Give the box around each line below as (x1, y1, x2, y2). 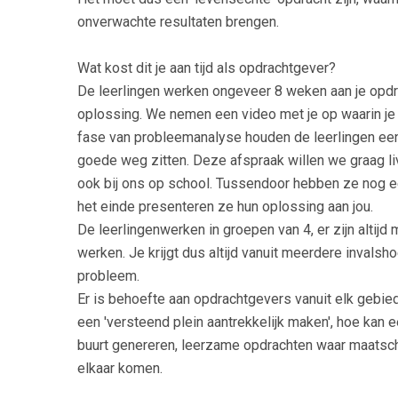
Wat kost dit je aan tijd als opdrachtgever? (77, 59, 336, 76)
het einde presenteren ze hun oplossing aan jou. (77, 197, 373, 215)
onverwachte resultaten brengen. (77, 12, 279, 30)
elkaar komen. (77, 359, 163, 377)
